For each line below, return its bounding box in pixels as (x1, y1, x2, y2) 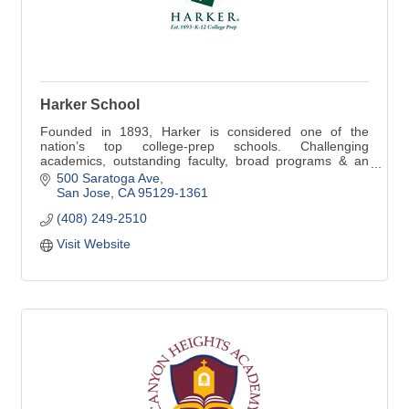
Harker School (40, 97, 140, 113)
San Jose (56, 184, 110, 200)
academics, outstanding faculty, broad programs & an (40, 153, 369, 169)
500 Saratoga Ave (56, 170, 160, 185)
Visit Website (56, 236, 131, 251)
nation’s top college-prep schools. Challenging (40, 139, 369, 154)
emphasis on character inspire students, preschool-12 (40, 168, 351, 184)
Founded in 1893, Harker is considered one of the (40, 124, 369, 140)
